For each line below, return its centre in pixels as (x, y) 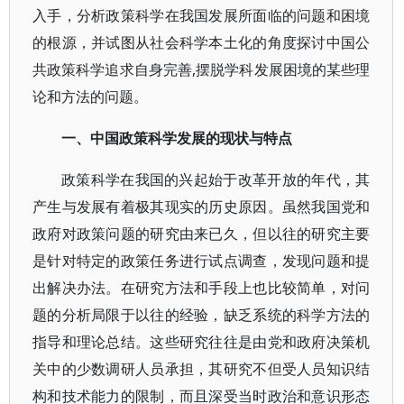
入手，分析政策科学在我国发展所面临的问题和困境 (202, 15)
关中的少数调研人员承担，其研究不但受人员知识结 (202, 369)
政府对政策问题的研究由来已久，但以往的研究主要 (202, 234)
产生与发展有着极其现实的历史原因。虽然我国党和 (202, 207)
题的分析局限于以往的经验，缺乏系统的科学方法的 (202, 315)
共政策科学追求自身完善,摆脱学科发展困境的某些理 (202, 69)
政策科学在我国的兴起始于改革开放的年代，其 (216, 179)
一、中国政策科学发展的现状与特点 (177, 138)
